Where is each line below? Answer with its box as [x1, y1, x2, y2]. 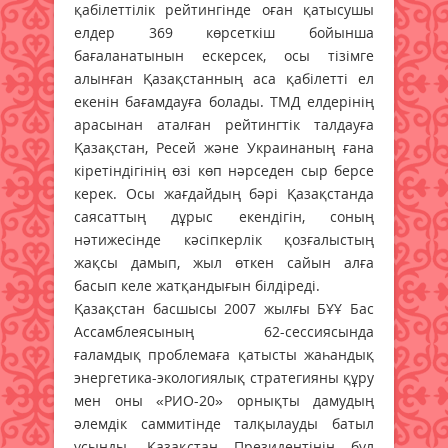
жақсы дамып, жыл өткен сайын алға [74, 252, 374, 272]
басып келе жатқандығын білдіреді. [74, 275, 320, 295]
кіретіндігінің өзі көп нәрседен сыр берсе [74, 160, 374, 180]
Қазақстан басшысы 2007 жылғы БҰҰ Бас [74, 298, 374, 318]
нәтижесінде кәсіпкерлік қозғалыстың [74, 229, 374, 249]
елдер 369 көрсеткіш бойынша [74, 22, 374, 42]
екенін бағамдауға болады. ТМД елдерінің [74, 91, 374, 111]
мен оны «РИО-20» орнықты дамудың [74, 390, 374, 410]
